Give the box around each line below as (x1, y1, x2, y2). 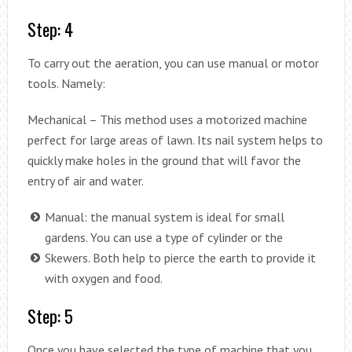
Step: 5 (27, 302, 73, 328)
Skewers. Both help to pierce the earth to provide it (44, 249, 316, 266)
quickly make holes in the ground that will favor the (27, 152, 301, 168)
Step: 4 (27, 16, 73, 42)
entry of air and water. (27, 172, 144, 189)
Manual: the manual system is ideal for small (44, 208, 284, 225)
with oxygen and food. (44, 269, 163, 286)
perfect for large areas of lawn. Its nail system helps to (27, 131, 323, 148)
